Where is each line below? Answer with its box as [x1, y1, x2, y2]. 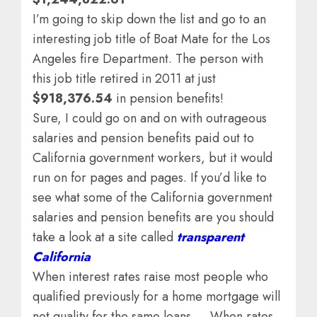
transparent [177, 227, 244, 246]
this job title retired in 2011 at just [33, 69, 216, 88]
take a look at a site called [33, 227, 177, 246]
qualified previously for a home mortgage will [33, 287, 280, 306]
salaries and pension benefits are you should [33, 207, 274, 226]
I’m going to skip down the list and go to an [33, 9, 266, 28]
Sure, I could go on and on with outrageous [33, 108, 267, 127]
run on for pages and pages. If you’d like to [33, 168, 267, 187]
